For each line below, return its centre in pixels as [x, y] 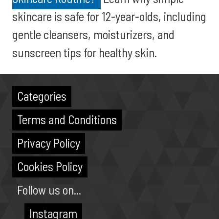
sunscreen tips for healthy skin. [85, 52]
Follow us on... [49, 190]
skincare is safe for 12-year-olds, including [109, 16]
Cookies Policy [50, 166]
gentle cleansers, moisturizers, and [93, 34]
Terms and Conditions [67, 119]
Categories [42, 96]
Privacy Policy [49, 143]
